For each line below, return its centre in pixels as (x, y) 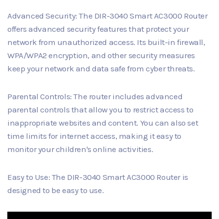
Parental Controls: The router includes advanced (95, 97)
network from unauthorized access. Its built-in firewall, (106, 42)
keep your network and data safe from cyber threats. (101, 69)
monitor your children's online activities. (80, 149)
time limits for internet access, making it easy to (95, 136)
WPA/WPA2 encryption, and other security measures (101, 55)
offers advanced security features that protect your (98, 29)
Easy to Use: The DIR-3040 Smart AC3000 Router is (98, 177)
